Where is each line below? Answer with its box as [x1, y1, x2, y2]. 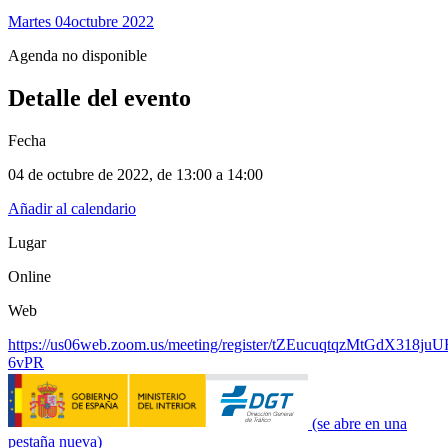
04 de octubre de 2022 [8, 166, 149, 183]
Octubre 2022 [71, 13, 154, 31]
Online [8, 268, 55, 285]
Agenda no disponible [8, 47, 147, 65]
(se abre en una [312, 415, 407, 432]
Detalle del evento [8, 85, 191, 112]
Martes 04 [8, 13, 71, 31]
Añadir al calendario [8, 200, 136, 217]
